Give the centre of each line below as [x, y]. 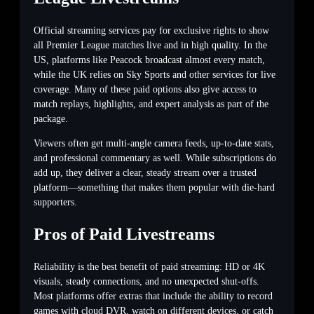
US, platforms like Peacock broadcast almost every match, [149, 60]
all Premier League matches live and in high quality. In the [150, 46]
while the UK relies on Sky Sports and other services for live [155, 75]
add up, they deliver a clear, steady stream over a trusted [145, 173]
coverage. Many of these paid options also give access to [145, 90]
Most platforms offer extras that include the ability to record [153, 296]
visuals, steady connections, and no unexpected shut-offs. [146, 282]
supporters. [55, 203]
